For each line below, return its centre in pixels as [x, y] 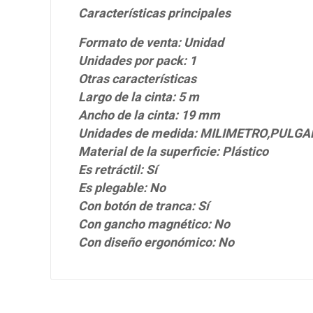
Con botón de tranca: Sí [144, 207]
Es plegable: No [122, 189]
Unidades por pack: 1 [137, 61]
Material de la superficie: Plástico [173, 152]
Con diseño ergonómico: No [156, 243]
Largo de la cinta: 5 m [139, 98]
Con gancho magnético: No [154, 225]
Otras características [137, 80]
